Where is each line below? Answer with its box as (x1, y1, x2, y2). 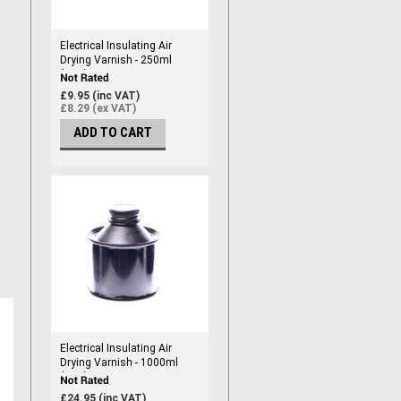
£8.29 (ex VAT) (60, 102, 136, 115)
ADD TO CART (73, 124, 152, 141)
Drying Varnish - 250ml (60, 54, 172, 66)
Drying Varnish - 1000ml (60, 356, 178, 369)
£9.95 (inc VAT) (60, 90, 140, 103)
